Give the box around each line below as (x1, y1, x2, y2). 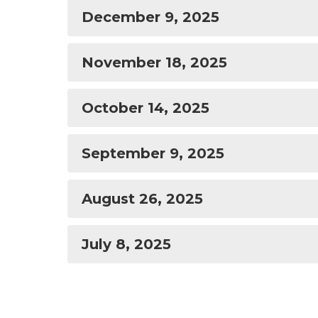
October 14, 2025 (82, 99, 209, 116)
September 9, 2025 (82, 145, 224, 162)
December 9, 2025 (82, 9, 219, 26)
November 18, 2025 (82, 54, 227, 71)
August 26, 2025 (82, 190, 203, 207)
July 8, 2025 (82, 236, 171, 253)
